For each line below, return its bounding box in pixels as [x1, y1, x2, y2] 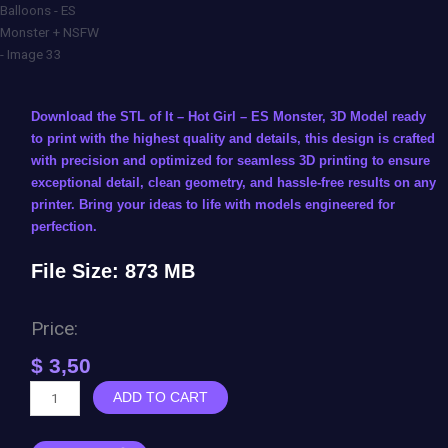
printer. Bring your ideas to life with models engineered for [31, 196, 395, 212]
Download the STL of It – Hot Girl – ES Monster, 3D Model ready [31, 108, 426, 124]
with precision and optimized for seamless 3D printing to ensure [31, 152, 430, 168]
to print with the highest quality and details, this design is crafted [31, 130, 435, 146]
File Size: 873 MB [31, 260, 195, 283]
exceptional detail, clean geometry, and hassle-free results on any [31, 174, 436, 190]
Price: [31, 317, 78, 341]
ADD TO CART [113, 389, 209, 405]
